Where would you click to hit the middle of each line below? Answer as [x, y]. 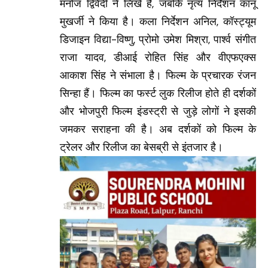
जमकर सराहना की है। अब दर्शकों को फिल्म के [158, 129]
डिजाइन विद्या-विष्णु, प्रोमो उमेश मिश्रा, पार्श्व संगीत [158, 39]
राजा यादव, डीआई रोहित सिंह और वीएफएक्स [158, 57]
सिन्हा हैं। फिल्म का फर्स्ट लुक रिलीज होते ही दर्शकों [158, 93]
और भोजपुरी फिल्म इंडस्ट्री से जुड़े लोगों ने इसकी [158, 111]
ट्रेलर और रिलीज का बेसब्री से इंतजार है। [141, 147]
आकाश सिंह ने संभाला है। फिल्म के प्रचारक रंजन [158, 75]
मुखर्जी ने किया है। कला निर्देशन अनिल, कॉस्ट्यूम [158, 21]
